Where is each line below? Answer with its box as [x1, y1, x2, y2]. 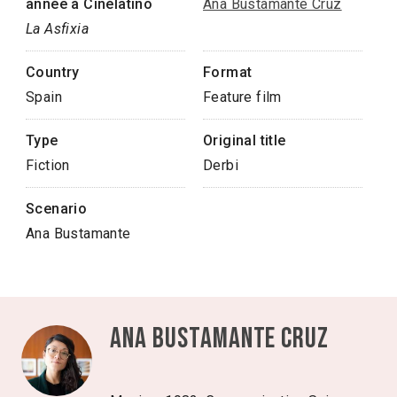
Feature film [203, 88, 282, 105]
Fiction [26, 156, 70, 174]
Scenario [26, 199, 88, 217]
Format [203, 63, 253, 81]
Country [26, 63, 80, 81]
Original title [203, 131, 286, 149]
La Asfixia [26, 19, 89, 37]
